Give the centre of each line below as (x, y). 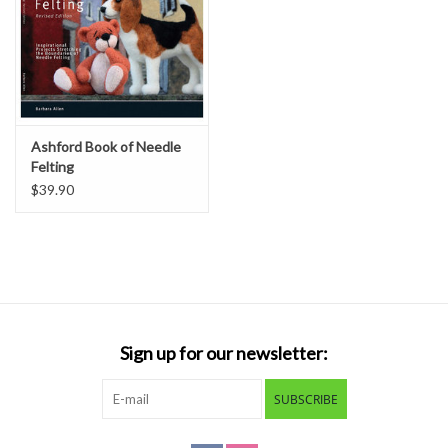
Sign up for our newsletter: (224, 352)
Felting (52, 166)
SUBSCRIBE (305, 399)
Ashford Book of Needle (106, 146)
